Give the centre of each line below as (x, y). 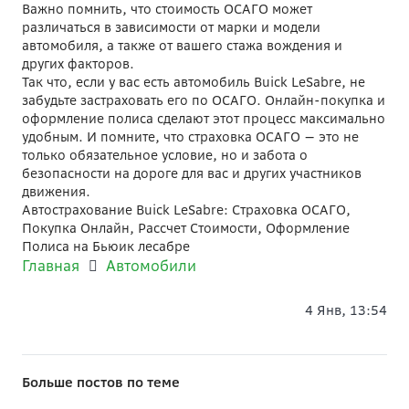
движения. (56, 191)
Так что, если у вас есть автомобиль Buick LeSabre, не (194, 82)
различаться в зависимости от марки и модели (171, 27)
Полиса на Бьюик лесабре (106, 246)
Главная (51, 266)
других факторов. (78, 63)
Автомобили (152, 266)
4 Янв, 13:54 (346, 310)
